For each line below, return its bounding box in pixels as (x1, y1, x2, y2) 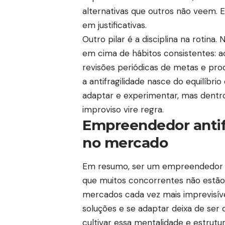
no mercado (82, 134, 168, 151)
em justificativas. (82, 19, 147, 31)
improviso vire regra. (82, 103, 166, 115)
